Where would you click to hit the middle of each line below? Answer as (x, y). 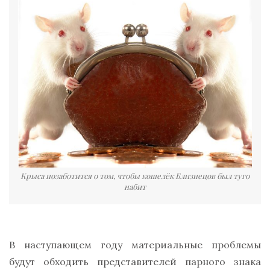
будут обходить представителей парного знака (135, 261)
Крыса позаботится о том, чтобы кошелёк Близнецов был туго (135, 175)
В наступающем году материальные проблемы (135, 244)
